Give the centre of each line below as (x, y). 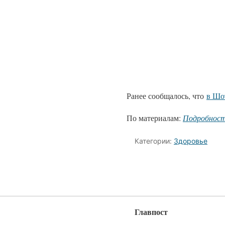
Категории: (154, 141)
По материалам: (155, 118)
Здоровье (191, 141)
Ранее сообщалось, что (166, 96)
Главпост (151, 211)
